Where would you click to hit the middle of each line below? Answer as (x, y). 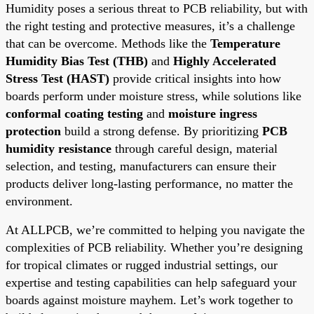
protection (33, 131)
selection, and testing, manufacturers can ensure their (141, 166)
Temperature (245, 43)
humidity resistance (59, 148)
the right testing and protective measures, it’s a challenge (150, 26)
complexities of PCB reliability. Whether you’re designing (154, 247)
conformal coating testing (74, 113)
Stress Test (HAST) (57, 78)
